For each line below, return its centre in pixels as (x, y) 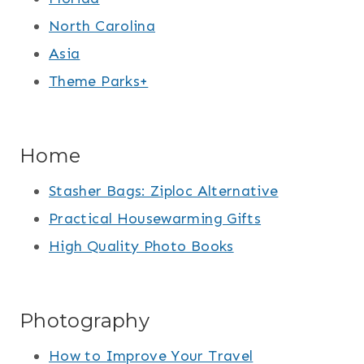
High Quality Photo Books (141, 247)
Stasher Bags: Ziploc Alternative (164, 191)
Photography (84, 321)
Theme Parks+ (99, 82)
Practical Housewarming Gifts (155, 219)
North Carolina (102, 26)
